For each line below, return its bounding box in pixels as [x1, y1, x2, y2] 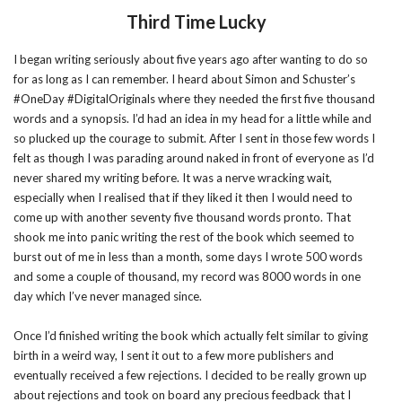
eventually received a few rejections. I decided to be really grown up [13, 368, 367, 382]
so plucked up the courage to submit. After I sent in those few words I [13, 131, 375, 145]
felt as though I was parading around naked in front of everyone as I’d [13, 151, 374, 165]
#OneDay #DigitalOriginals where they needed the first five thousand [13, 92, 375, 106]
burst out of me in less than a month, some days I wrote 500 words [13, 249, 363, 264]
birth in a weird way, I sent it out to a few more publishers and [13, 348, 334, 363]
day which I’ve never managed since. [13, 289, 202, 303]
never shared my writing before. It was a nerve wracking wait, [13, 170, 332, 185]
